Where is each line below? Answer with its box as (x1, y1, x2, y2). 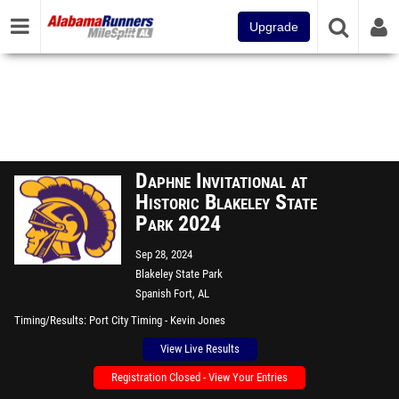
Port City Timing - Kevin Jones (89, 313, 225, 327)
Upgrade (249, 20, 298, 34)
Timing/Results (14, 313, 84, 327)
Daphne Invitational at (135, 168, 307, 193)
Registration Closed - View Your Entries (111, 370, 288, 384)
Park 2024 (135, 211, 221, 236)
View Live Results (159, 342, 240, 355)
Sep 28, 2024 (135, 248, 192, 261)
